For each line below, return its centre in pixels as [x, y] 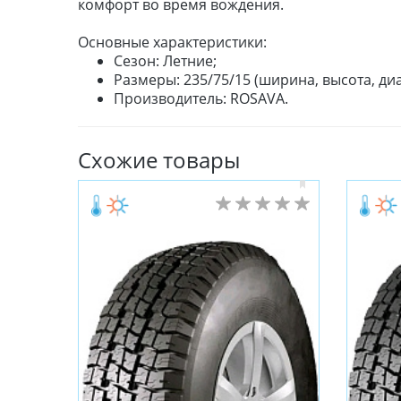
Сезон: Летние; [165, 61]
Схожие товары [159, 160]
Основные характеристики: [172, 43]
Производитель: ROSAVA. [201, 99]
